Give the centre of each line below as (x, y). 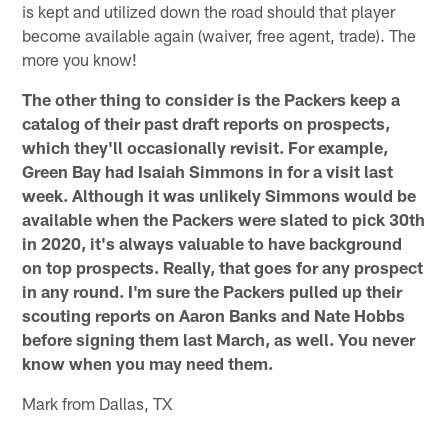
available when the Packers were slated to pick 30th (224, 218)
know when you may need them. (148, 362)
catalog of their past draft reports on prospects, (206, 122)
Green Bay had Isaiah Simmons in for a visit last (208, 170)
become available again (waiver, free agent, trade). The (219, 34)
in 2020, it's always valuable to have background (212, 242)
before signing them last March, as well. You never (219, 338)
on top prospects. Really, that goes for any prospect (223, 266)
